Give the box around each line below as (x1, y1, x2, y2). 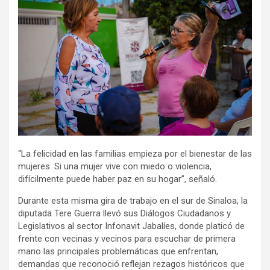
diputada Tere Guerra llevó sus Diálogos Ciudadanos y (18, 208, 231, 219)
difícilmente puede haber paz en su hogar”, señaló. (18, 174, 217, 185)
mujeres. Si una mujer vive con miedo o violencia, (18, 161, 212, 172)
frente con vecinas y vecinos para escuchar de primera (18, 233, 236, 245)
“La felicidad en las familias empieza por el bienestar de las (18, 148, 252, 160)
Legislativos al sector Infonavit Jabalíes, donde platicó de (18, 221, 245, 232)
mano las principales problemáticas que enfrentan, (18, 246, 218, 257)
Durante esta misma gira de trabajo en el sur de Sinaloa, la (18, 195, 248, 207)
